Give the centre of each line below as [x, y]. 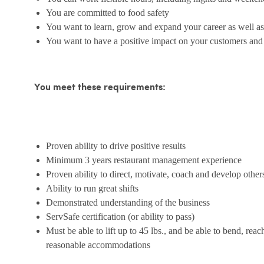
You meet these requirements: [100, 88]
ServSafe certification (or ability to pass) [120, 217]
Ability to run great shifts [92, 189]
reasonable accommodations [98, 245]
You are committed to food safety [108, 13]
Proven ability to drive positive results [116, 146]
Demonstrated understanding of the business [128, 203]
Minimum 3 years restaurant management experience [144, 160]
